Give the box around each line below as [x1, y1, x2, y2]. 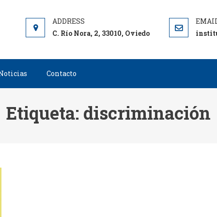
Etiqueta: [6, 101, 83, 124]
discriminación [83, 101, 211, 124]
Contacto [46, 69, 77, 78]
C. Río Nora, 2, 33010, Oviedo [52, 29, 150, 38]
